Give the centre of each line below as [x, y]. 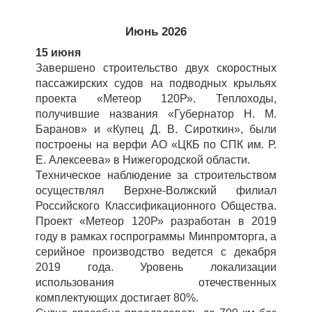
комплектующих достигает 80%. [117, 298]
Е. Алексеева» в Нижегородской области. [143, 160]
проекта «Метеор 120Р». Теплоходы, [156, 99]
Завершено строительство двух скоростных [156, 68]
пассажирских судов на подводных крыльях [156, 83]
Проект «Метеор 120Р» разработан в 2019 [156, 221]
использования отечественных [156, 282]
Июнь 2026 [156, 32]
